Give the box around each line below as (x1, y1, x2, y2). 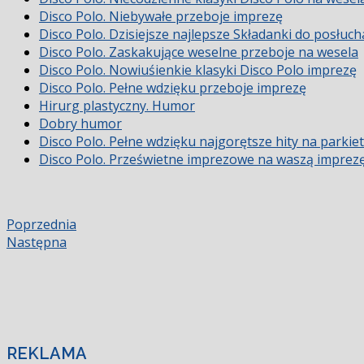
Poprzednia (6, 214, 76, 233)
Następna (6, 232, 67, 251)
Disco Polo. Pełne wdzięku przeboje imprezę (39, 79, 306, 97)
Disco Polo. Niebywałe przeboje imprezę (39, 7, 283, 26)
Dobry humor (39, 115, 122, 133)
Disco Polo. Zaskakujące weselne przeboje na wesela (39, 43, 358, 62)
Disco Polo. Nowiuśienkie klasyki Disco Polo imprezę (39, 61, 357, 80)
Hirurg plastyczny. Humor (39, 97, 195, 115)
